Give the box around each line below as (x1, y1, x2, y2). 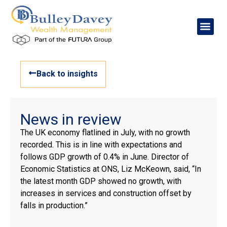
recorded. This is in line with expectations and (20, 140, 182, 149)
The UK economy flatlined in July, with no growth (20, 128, 190, 137)
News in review (20, 110, 122, 128)
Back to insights (36, 69, 98, 79)
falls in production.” (20, 201, 88, 210)
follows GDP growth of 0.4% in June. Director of (20, 152, 189, 162)
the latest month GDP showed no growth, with (20, 176, 181, 186)
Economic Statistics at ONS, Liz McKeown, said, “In (20, 164, 201, 174)
